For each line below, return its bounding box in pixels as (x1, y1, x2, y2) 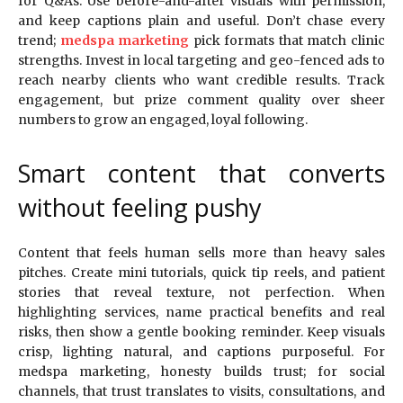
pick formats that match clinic (189, 31, 386, 49)
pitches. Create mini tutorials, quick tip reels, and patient (18, 264, 385, 281)
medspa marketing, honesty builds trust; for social (18, 363, 385, 380)
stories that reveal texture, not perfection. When (18, 283, 385, 300)
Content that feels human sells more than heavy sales (18, 244, 385, 261)
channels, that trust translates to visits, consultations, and (18, 382, 385, 399)
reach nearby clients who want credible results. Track (18, 71, 385, 88)
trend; (18, 31, 60, 49)
